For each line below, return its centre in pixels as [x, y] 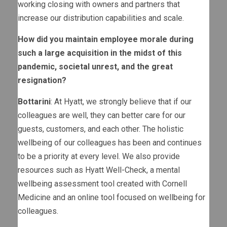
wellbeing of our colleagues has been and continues [110, 142]
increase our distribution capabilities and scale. [101, 18]
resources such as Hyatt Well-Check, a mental [99, 170]
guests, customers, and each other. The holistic [101, 129]
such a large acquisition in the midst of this [100, 53]
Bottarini [34, 101]
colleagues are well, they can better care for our [102, 115]
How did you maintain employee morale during [106, 39]
